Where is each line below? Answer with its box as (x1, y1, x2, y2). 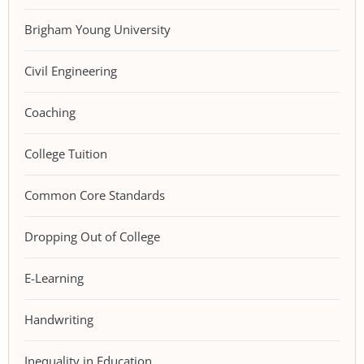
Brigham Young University (24, 21, 171, 37)
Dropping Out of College (24, 228, 160, 245)
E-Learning (24, 270, 84, 286)
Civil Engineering (24, 63, 117, 79)
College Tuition (24, 145, 107, 162)
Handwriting (24, 311, 93, 327)
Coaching (24, 104, 76, 120)
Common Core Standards (24, 187, 165, 203)
